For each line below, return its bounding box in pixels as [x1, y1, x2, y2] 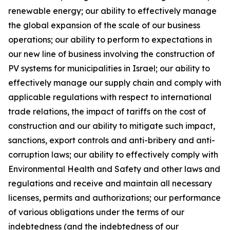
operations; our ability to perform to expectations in [8, 34, 212, 45]
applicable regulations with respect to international [8, 92, 212, 102]
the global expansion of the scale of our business [8, 20, 200, 30]
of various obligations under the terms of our [8, 207, 184, 217]
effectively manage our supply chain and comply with [8, 78, 221, 88]
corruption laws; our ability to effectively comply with [8, 149, 218, 160]
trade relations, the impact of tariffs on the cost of [8, 106, 206, 117]
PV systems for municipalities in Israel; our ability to [8, 63, 210, 73]
